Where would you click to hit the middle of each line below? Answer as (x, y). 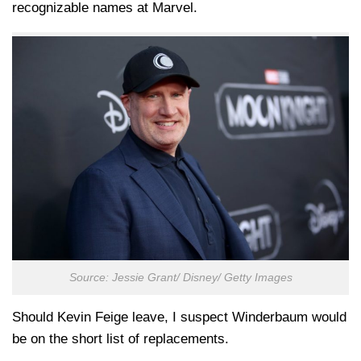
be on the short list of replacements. (120, 339)
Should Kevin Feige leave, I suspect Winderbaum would (179, 317)
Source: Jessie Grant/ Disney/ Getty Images (180, 278)
